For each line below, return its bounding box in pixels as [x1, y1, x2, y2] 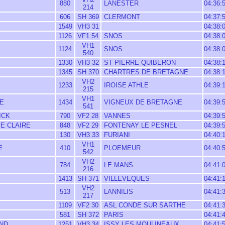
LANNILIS [102, 188, 133, 195]
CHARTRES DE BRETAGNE [102, 68, 188, 76]
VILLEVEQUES [102, 175, 150, 182]
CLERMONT [102, 13, 140, 21]
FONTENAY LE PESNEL [102, 122, 177, 129]
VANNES [102, 112, 131, 120]
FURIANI [102, 131, 130, 139]
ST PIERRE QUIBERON [102, 59, 176, 66]
